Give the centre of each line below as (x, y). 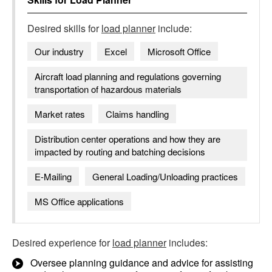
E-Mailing (53, 176)
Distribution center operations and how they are (127, 139)
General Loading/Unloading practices (165, 176)
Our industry (59, 51)
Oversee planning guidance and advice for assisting (142, 263)
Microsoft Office (179, 51)
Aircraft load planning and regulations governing (128, 76)
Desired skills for (64, 28)
